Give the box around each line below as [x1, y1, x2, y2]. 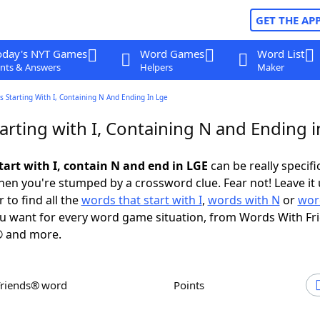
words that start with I [81, 192, 202, 208]
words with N [207, 192, 280, 208]
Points [180, 278, 204, 292]
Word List [256, 46, 304, 61]
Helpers [139, 61, 173, 74]
